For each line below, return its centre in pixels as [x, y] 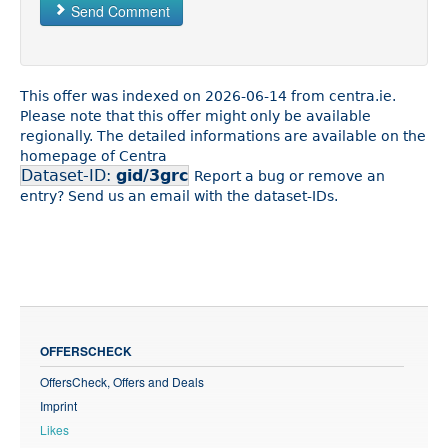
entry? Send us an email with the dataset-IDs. [179, 196]
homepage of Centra [93, 156]
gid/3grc [152, 176]
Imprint [58, 406]
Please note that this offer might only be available [195, 116]
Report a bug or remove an [289, 176]
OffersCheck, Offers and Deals [122, 382]
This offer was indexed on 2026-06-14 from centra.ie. [208, 96]
